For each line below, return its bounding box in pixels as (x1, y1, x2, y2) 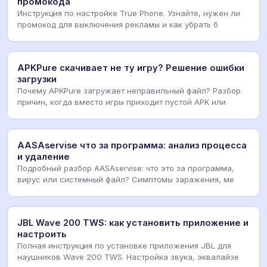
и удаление (17, 151, 70, 162)
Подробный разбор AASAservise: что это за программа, (17, 163, 234, 173)
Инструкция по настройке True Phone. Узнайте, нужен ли (17, 8, 240, 18)
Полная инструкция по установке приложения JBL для (17, 240, 231, 250)
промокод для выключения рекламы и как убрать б (17, 19, 218, 29)
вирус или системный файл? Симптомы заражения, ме (17, 174, 234, 184)
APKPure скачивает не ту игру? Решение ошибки (17, 62, 244, 73)
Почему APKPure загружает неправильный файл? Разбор (17, 85, 241, 95)
